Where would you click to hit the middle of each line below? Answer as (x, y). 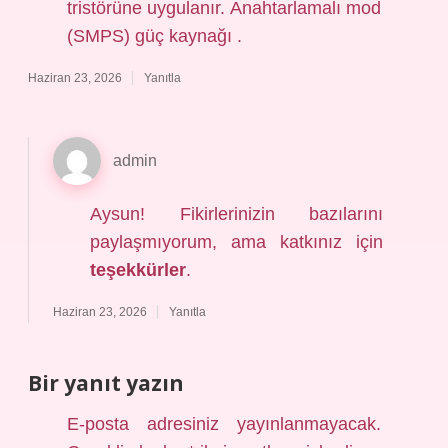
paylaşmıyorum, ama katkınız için (236, 242)
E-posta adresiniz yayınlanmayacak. (224, 424)
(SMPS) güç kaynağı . (155, 36)
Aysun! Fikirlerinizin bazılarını (236, 214)
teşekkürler (137, 270)
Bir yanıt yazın (106, 383)
